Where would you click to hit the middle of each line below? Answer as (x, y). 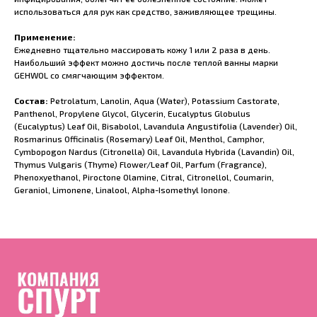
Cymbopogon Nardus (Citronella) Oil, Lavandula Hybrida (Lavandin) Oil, (154, 152)
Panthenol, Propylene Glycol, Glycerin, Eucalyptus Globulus (132, 114)
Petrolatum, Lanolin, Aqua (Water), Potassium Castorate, (164, 101)
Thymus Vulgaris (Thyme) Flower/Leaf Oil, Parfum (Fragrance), (140, 165)
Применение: (45, 37)
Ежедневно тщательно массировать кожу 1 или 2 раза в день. (142, 50)
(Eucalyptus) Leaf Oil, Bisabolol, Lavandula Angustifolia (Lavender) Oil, (156, 126)
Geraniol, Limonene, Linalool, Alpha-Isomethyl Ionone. (122, 190)
